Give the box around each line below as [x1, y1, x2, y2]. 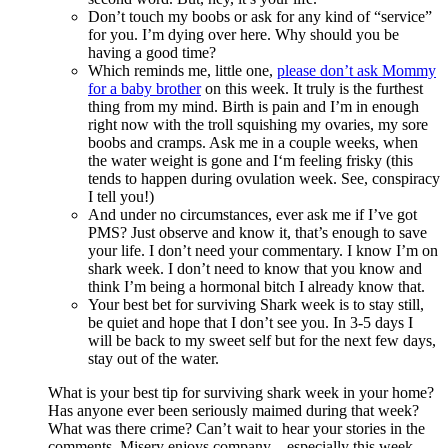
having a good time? [88, 43, 216, 61]
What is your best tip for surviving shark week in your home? [48, 383, 434, 401]
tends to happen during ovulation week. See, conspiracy [88, 169, 440, 187]
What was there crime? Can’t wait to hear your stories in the [48, 419, 425, 437]
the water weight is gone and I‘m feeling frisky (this [88, 151, 413, 169]
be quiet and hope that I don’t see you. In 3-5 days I [88, 313, 413, 331]
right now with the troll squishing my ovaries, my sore [88, 115, 428, 133]
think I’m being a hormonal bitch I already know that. [88, 277, 425, 295]
